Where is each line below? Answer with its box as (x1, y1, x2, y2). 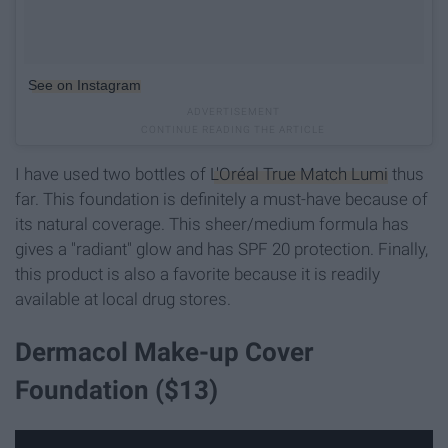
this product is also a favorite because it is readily (15, 263, 380, 284)
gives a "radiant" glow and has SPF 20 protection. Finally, (15, 238, 428, 259)
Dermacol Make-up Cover (15, 336, 313, 367)
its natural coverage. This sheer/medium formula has (15, 213, 409, 234)
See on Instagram (28, 76, 141, 93)
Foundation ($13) (15, 374, 218, 405)
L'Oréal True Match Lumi (210, 163, 388, 184)
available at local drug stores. (15, 288, 231, 309)
